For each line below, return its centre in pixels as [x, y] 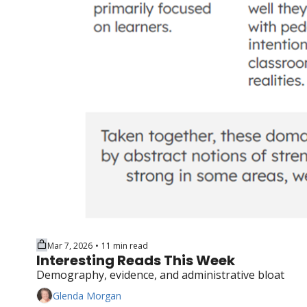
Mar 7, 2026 [70, 245]
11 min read [125, 245]
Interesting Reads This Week [136, 261]
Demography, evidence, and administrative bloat [160, 275]
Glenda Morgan [87, 295]
